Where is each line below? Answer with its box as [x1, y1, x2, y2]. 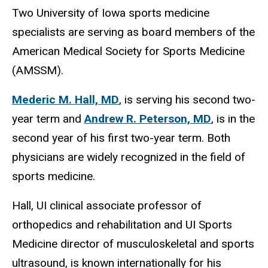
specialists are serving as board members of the [12, 25, 255, 39]
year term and [12, 112, 84, 126]
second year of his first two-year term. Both [12, 131, 230, 145]
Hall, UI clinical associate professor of [12, 198, 202, 212]
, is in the [211, 112, 255, 126]
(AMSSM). [12, 63, 63, 78]
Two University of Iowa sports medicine [12, 6, 209, 20]
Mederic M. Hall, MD [12, 93, 119, 107]
